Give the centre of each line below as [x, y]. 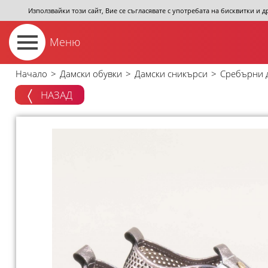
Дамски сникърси [171, 74]
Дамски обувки [91, 74]
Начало [31, 74]
